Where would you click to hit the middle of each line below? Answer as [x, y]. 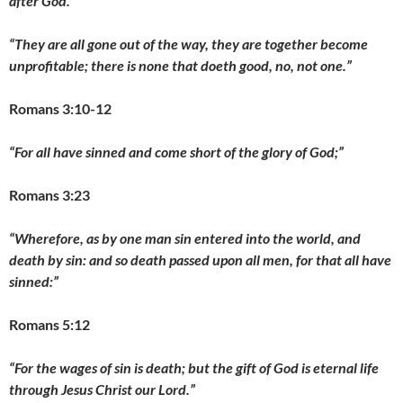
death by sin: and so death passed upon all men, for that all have [200, 260]
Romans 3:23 [49, 195]
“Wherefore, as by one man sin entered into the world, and [185, 238]
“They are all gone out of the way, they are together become [188, 44]
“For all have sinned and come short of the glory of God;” [176, 152]
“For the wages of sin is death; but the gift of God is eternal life [194, 367]
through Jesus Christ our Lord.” [102, 389]
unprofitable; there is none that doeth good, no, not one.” [180, 65]
